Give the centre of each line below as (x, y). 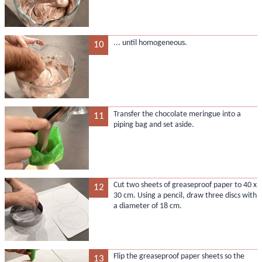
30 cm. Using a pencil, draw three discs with (185, 196)
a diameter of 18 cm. (147, 206)
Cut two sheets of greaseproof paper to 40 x (185, 185)
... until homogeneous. (150, 43)
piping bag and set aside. (154, 125)
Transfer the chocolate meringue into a (177, 114)
